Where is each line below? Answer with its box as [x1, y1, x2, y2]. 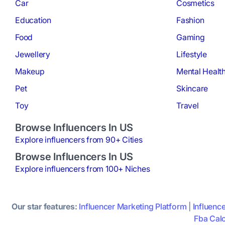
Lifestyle [176, 49, 207, 60]
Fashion [176, 15, 204, 26]
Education [15, 15, 51, 26]
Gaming [176, 32, 205, 43]
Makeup [15, 66, 45, 77]
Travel [176, 100, 199, 111]
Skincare [176, 83, 208, 94]
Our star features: [11, 201, 77, 212]
